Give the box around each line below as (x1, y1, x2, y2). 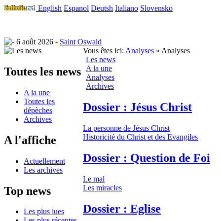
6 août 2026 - (14, 37, 60, 46)
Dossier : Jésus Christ (83, 100, 192, 113)
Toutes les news (4, 65, 81, 78)
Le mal (83, 174, 105, 183)
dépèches (24, 106, 52, 114)
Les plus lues (24, 207, 64, 216)
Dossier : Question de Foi (83, 151, 210, 164)
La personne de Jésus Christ (83, 123, 170, 132)
